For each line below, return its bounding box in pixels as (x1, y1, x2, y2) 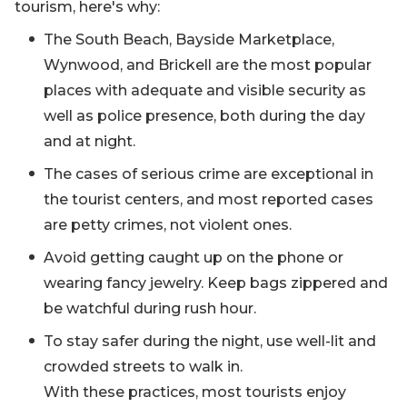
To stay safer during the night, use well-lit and (44, 333, 376, 350)
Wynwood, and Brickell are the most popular (44, 56, 372, 74)
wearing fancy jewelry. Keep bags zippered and (44, 274, 388, 292)
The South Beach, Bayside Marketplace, (44, 31, 334, 48)
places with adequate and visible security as (44, 82, 366, 99)
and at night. (44, 133, 135, 150)
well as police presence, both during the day (44, 107, 365, 124)
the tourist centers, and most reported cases (44, 191, 373, 208)
